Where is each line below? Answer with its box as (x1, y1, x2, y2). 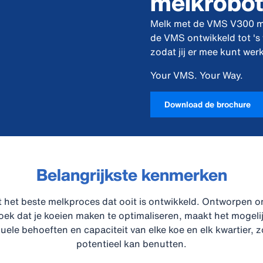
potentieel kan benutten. (76, 237, 187, 251)
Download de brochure (164, 98, 251, 110)
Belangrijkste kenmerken (36, 163, 227, 187)
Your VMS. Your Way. (150, 68, 243, 82)
